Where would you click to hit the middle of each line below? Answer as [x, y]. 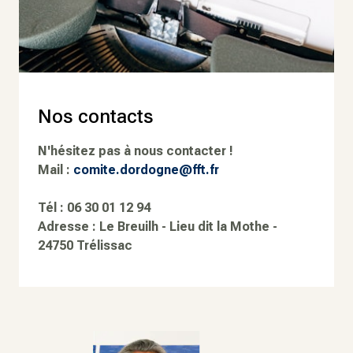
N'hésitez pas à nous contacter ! [136, 151]
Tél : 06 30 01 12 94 [94, 208]
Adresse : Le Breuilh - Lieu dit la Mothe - [158, 227]
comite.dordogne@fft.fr [146, 170]
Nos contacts [96, 117]
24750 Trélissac [85, 246]
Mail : [56, 170]
